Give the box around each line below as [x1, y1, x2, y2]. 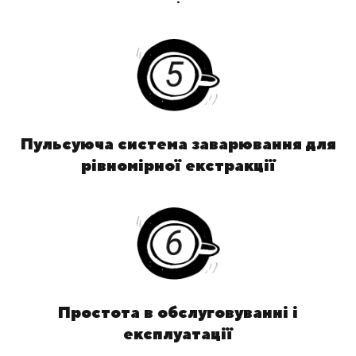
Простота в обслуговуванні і [58, 303, 298, 322]
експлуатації [123, 324, 233, 343]
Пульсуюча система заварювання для [20, 134, 336, 153]
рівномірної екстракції [80, 156, 276, 175]
